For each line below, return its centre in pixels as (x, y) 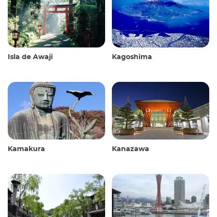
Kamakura (26, 149)
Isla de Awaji (30, 57)
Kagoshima (132, 57)
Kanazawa (131, 149)
